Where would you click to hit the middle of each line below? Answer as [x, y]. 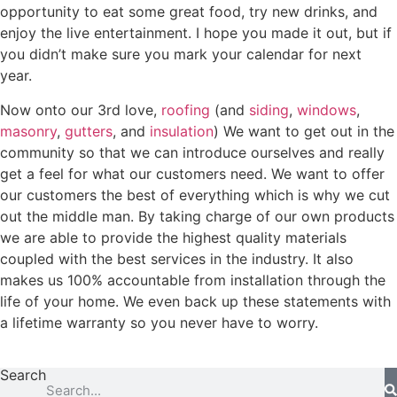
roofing [186, 109]
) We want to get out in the [304, 131]
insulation [182, 131]
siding [269, 109]
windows [327, 109]
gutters [89, 131]
